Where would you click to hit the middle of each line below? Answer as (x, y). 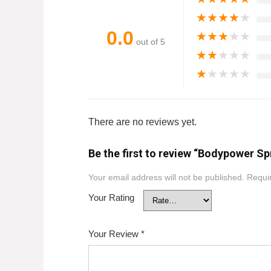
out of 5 (150, 41)
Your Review (114, 234)
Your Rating (111, 198)
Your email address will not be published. (166, 178)
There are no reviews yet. (142, 122)
